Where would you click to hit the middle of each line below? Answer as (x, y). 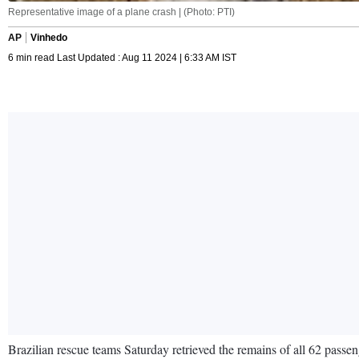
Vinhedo (49, 37)
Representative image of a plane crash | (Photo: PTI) (121, 12)
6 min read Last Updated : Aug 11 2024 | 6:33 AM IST (122, 57)
